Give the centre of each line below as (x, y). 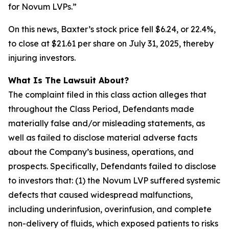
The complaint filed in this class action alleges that (107, 95)
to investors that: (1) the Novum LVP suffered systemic (114, 180)
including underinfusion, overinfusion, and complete (110, 209)
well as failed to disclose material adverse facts (103, 138)
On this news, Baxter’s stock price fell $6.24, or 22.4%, (112, 29)
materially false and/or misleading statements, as (107, 123)
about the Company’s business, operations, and (101, 152)
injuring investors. (42, 58)
